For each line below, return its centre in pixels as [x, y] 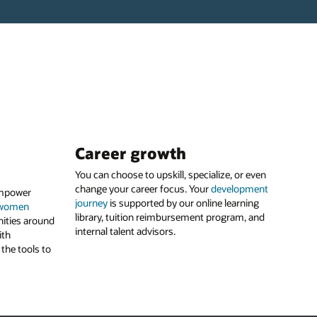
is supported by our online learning [183, 203]
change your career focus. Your [143, 189]
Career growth [131, 152]
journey [91, 203]
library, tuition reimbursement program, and [170, 217]
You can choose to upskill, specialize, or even [171, 175]
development [240, 189]
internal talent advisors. [125, 231]
